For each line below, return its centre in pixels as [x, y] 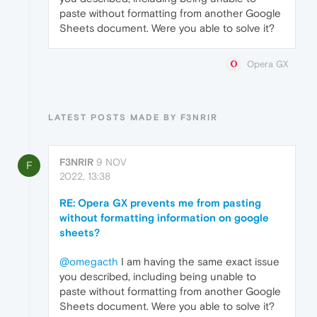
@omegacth [89, 262]
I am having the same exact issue [199, 262]
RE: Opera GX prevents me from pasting [160, 203]
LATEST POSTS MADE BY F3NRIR [133, 118]
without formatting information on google [164, 218]
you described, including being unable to [158, 277]
